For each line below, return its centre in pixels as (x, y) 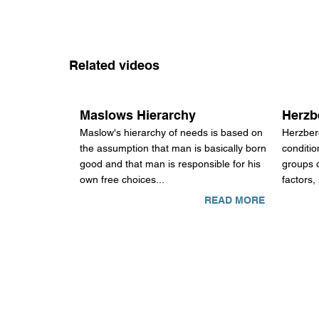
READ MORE (234, 200)
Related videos (114, 65)
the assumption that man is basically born (173, 148)
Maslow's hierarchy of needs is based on (172, 133)
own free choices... (122, 180)
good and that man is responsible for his (171, 164)
